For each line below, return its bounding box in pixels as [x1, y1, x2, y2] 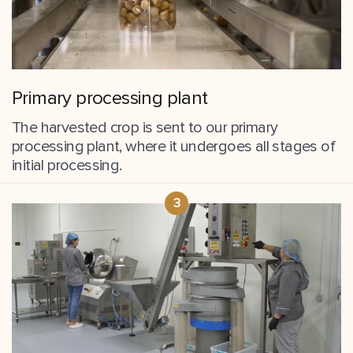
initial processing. [12, 155, 122, 175]
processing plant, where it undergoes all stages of [12, 136, 335, 156]
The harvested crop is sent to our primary [12, 117, 278, 137]
